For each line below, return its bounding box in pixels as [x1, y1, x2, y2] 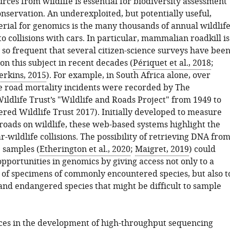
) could [188, 143, 216, 156]
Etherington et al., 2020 [39, 143, 130, 156]
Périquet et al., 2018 [132, 57, 211, 69]
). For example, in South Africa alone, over [46, 69, 210, 82]
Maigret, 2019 [135, 143, 189, 156]
